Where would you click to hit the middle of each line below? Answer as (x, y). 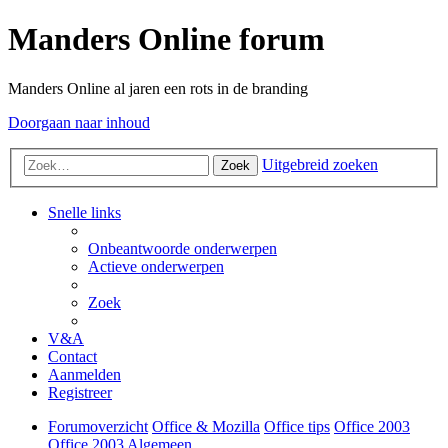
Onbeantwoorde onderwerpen (182, 249)
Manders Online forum (166, 39)
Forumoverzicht (98, 427)
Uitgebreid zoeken (320, 165)
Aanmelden (84, 375)
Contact (72, 357)
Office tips (297, 427)
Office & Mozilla (206, 427)
